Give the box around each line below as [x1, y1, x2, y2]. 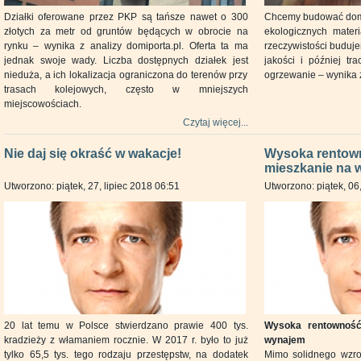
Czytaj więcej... [182, 117, 248, 128]
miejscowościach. [4, 98, 81, 110]
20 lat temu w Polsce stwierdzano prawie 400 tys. [4, 320, 248, 331]
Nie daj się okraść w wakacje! [4, 147, 181, 160]
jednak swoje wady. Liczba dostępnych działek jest [4, 55, 248, 66]
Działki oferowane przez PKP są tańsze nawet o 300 [4, 11, 248, 23]
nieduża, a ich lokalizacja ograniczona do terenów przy [4, 69, 248, 81]
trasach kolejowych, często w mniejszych [4, 84, 248, 95]
